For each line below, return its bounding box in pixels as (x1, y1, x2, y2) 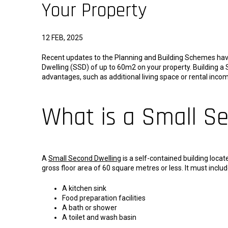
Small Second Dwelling (48, 154, 121, 163)
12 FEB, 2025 (42, 33, 83, 42)
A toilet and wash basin (62, 213, 136, 222)
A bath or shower (62, 204, 117, 212)
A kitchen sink (62, 184, 106, 193)
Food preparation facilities (62, 194, 146, 203)
